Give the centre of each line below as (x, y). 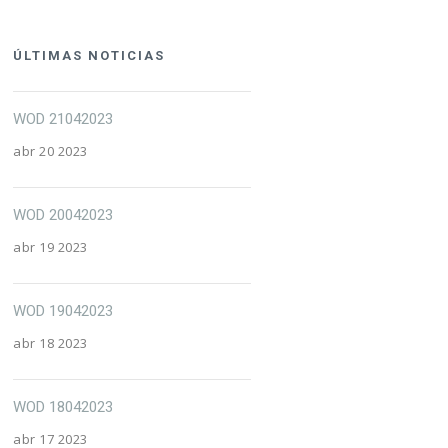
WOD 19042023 (63, 311)
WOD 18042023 (63, 407)
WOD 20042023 (63, 215)
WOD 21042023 (63, 119)
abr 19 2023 (50, 247)
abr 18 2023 (50, 343)
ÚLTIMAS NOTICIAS (89, 55)
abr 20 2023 (50, 151)
